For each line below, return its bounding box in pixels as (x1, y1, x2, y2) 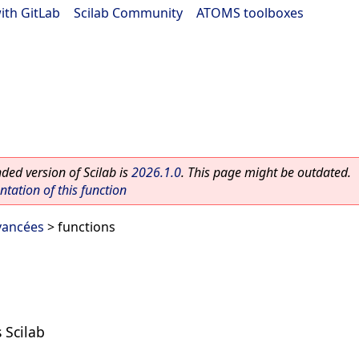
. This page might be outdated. (181, 163, 351, 181)
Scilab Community (74, 4, 183, 22)
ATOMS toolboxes (196, 4, 304, 22)
